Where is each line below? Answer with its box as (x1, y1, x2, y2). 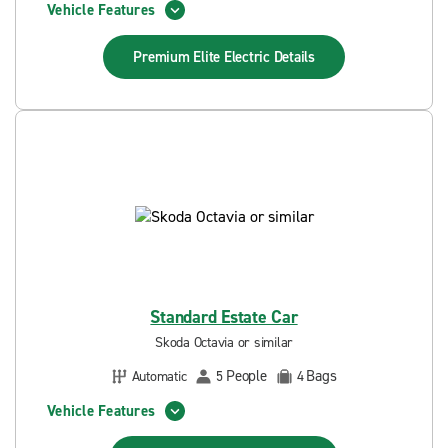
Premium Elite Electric (133, 47, 274, 67)
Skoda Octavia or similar (155, 333, 293, 352)
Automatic (131, 366, 187, 386)
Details (273, 47, 315, 67)
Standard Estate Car (150, 305, 298, 329)
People (226, 366, 267, 386)
